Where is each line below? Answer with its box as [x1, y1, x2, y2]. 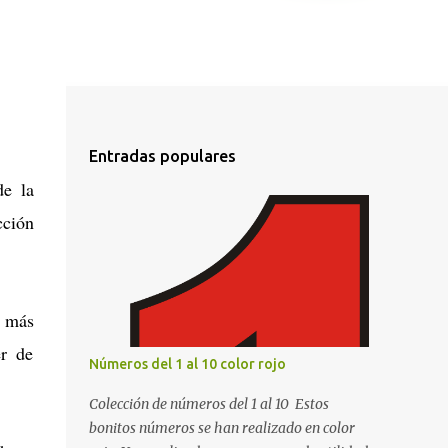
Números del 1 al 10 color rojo [88, 356, 286, 372]
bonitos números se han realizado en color [88, 419, 355, 437]
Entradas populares [88, 147, 236, 165]
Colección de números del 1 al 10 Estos [88, 395, 329, 413]
